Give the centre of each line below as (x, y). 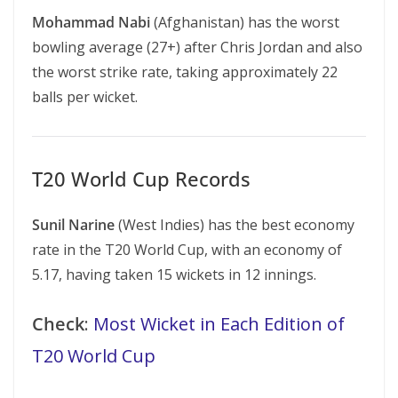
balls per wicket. (85, 97)
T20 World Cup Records (141, 179)
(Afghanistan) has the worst (245, 22)
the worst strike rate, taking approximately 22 (185, 72)
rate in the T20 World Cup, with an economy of (187, 250)
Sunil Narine (73, 225)
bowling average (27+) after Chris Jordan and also (197, 47)
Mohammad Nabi (91, 22)
